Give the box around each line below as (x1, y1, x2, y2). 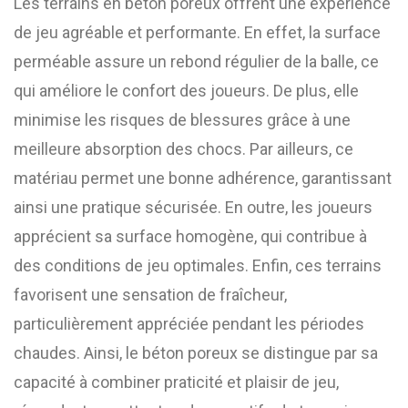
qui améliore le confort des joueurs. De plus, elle (14, 81, 359, 100)
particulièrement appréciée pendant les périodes (14, 314, 364, 333)
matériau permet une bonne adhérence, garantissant (14, 168, 392, 188)
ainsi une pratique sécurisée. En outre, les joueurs (14, 198, 372, 217)
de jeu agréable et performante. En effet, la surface (14, 23, 381, 42)
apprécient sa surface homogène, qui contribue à (14, 227, 367, 246)
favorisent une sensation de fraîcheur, (14, 285, 287, 304)
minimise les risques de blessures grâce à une (14, 110, 351, 129)
